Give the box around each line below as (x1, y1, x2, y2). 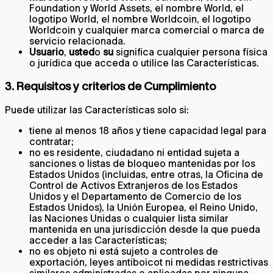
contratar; (29, 135, 74, 147)
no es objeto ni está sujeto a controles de (29, 245, 218, 257)
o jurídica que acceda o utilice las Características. (29, 57, 259, 69)
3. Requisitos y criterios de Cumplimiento (5, 79, 216, 93)
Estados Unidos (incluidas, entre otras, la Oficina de (29, 168, 263, 180)
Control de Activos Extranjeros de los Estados (29, 179, 238, 191)
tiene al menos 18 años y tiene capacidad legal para (29, 124, 266, 136)
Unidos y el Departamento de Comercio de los (29, 190, 241, 202)
